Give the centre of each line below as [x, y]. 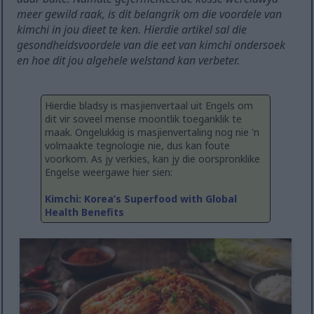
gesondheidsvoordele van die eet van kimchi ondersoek [151, 45]
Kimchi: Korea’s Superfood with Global [141, 199]
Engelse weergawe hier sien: [109, 172]
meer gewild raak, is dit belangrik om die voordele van [150, 14]
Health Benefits [84, 212]
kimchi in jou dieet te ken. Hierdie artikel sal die [132, 30]
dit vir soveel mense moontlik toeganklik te [143, 119]
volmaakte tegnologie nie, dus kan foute [137, 146]
